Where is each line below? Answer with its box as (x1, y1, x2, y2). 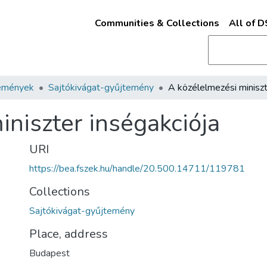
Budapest (29, 247, 70, 260)
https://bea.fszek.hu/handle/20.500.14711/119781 (29, 162, 245, 175)
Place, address (29, 226, 108, 242)
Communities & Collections (94, 17, 219, 30)
